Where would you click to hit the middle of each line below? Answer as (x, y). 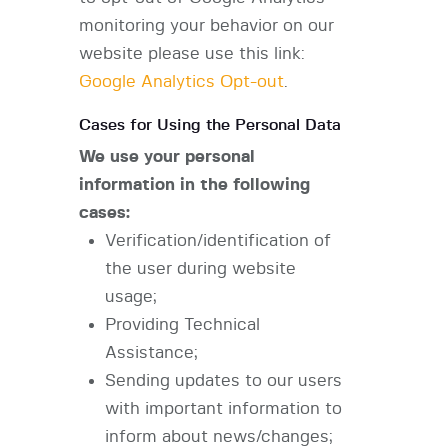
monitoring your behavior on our (206, 26)
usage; (130, 297)
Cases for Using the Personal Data (210, 125)
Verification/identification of (217, 241)
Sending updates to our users (223, 381)
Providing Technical (182, 325)
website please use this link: (192, 54)
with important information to (223, 409)
